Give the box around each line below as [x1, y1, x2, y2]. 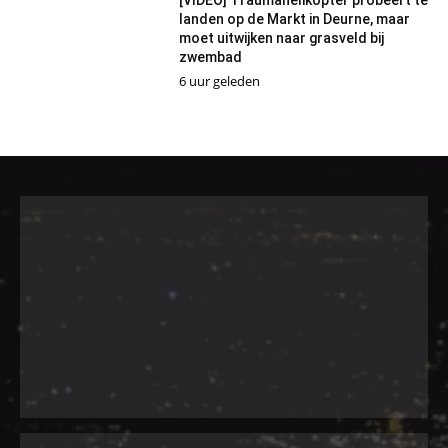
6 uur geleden [178, 71, 260, 90]
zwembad [178, 48, 242, 65]
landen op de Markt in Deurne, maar [178, 10, 410, 27]
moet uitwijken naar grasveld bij [178, 29, 384, 46]
